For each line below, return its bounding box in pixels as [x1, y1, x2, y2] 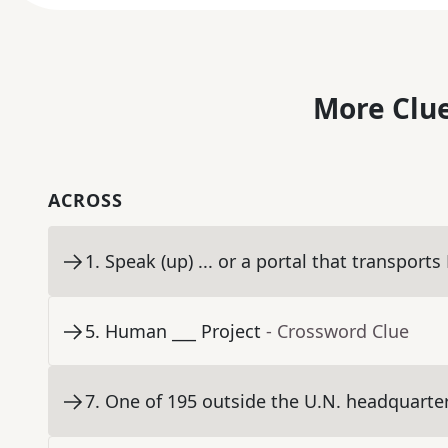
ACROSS [48, 188, 123, 213]
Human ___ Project [105, 319, 261, 344]
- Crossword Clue [266, 319, 409, 344]
